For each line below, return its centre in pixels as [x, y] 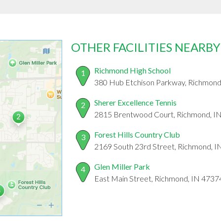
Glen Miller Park [122, 167]
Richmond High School [132, 71]
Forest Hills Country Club [137, 135]
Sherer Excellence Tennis [135, 103]
